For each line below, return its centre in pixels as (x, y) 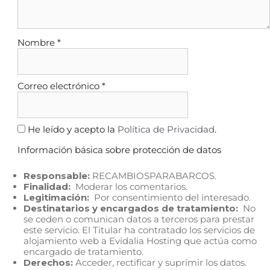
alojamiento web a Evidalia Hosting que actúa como (140, 241)
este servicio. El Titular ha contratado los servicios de (139, 230)
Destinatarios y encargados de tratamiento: (131, 209)
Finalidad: (47, 187)
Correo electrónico (60, 86)
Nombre (37, 43)
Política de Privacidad (166, 130)
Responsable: (57, 176)
